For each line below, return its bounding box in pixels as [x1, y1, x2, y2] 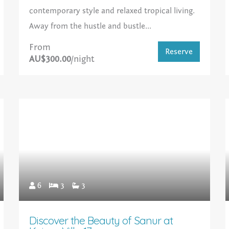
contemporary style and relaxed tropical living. [29, 6, 195, 16]
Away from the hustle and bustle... [29, 21, 152, 31]
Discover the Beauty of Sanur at [29, 214, 173, 227]
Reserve [165, 47, 193, 57]
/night [71, 54, 95, 65]
